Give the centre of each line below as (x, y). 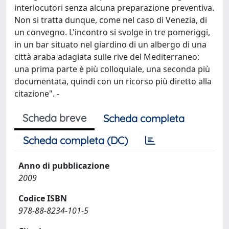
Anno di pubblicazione (64, 166)
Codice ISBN (43, 198)
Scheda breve (54, 118)
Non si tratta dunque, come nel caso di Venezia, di (111, 20)
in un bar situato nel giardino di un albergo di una (110, 44)
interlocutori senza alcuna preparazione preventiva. (114, 8)
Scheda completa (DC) (75, 140)
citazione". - (37, 94)
